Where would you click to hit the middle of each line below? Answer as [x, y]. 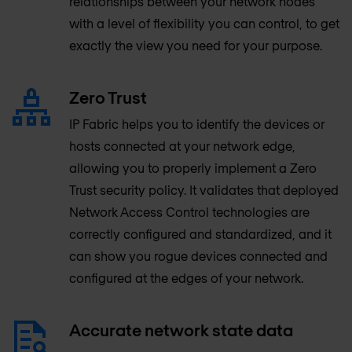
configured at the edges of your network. [186, 278]
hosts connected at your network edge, [182, 146]
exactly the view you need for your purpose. [196, 45]
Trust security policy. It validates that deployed [204, 190]
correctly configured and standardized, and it [200, 234]
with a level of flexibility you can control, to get [204, 23]
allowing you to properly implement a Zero [193, 168]
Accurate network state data [181, 330]
